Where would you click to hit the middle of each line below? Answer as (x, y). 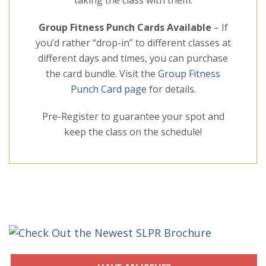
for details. (171, 89)
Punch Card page (108, 89)
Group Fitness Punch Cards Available (125, 28)
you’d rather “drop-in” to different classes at (133, 43)
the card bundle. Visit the (102, 74)
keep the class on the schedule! (133, 132)
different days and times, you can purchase (133, 58)
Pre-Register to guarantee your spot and (133, 117)
